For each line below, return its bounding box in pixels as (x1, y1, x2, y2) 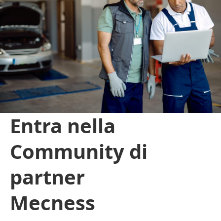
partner (10, 163, 85, 191)
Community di (10, 138, 147, 165)
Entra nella (10, 112, 115, 140)
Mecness (10, 189, 95, 217)
